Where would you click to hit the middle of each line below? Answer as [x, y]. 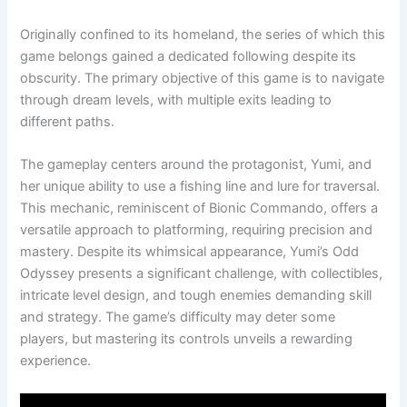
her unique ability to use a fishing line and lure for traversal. [200, 187]
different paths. [68, 121]
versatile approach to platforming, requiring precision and [197, 230]
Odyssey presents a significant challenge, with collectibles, [202, 274]
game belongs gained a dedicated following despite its [189, 56]
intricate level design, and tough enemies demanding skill [196, 296]
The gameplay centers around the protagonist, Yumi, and [196, 165]
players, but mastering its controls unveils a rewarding [187, 339]
